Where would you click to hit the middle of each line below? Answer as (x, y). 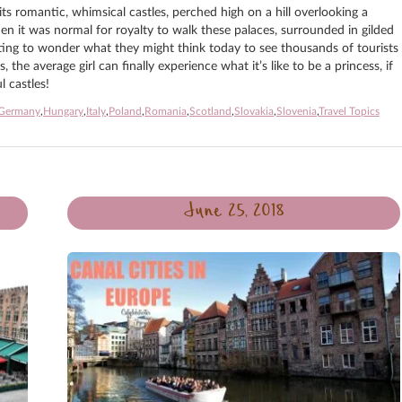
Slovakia (254, 111)
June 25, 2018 (234, 213)
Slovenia (297, 111)
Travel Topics (349, 111)
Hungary (63, 111)
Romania (166, 111)
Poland (125, 111)
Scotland (210, 111)
